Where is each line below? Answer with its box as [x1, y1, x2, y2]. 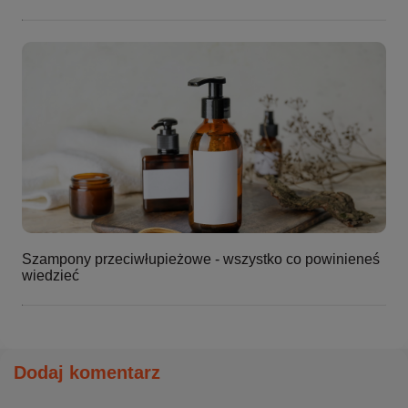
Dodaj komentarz [14, 362, 160, 382]
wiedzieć [22, 267, 79, 283]
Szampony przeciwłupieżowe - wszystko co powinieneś [22, 250, 380, 267]
